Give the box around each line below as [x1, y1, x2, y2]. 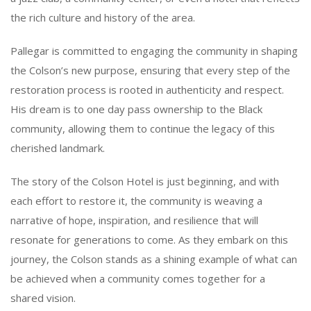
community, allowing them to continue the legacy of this [10, 121, 275, 135]
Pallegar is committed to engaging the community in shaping [10, 43, 298, 58]
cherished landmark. [10, 140, 105, 155]
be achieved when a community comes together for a [10, 271, 265, 285]
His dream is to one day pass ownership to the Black [10, 101, 262, 116]
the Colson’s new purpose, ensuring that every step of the [10, 62, 290, 77]
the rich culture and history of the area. [10, 10, 195, 24]
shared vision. [10, 290, 76, 305]
